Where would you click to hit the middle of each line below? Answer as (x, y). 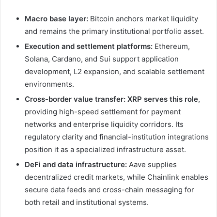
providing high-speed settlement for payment (103, 112)
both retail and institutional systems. (87, 202)
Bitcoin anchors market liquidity (143, 19)
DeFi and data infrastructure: (76, 165)
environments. (49, 84)
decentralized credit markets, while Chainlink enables (116, 177)
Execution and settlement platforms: (89, 46)
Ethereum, (171, 46)
